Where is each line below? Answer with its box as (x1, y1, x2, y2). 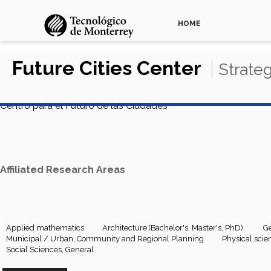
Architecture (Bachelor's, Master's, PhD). (102, 223, 245, 232)
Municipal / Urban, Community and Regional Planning (6, 234, 204, 243)
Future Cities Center (12, 57, 206, 79)
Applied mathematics (6, 223, 84, 232)
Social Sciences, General (6, 245, 94, 254)
